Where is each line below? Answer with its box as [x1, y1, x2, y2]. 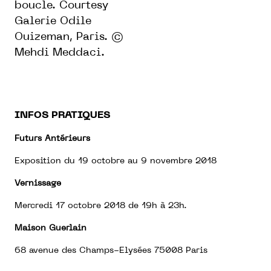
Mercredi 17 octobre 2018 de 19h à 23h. [15, 201, 187, 210]
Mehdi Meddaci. [15, 47, 105, 58]
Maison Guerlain [15, 224, 87, 232]
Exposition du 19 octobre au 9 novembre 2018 [15, 157, 217, 165]
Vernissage [15, 179, 61, 188]
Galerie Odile [15, 16, 91, 27]
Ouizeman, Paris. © [15, 31, 123, 42]
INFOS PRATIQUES [15, 110, 110, 120]
